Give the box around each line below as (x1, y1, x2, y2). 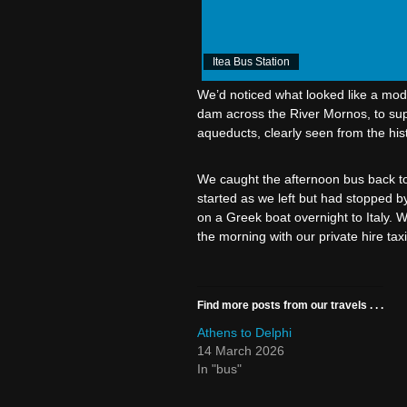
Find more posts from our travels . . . (196, 298, 383, 312)
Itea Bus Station (212, 55, 290, 68)
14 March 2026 (196, 342, 284, 358)
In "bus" (196, 361, 242, 376)
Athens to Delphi (196, 324, 292, 340)
